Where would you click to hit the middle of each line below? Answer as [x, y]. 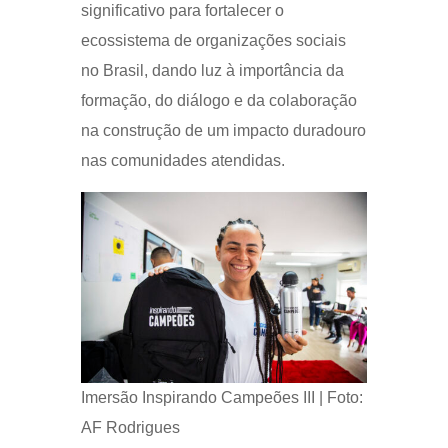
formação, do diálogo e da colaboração [218, 100]
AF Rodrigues [130, 427]
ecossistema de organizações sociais [213, 40]
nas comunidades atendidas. [182, 160]
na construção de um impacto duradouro [223, 130]
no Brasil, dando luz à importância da [212, 70]
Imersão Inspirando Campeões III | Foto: [221, 397]
